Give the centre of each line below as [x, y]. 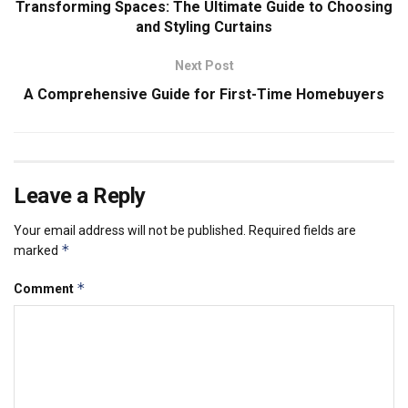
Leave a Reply [80, 196]
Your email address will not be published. [130, 231]
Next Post [204, 66]
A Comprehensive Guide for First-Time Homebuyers [204, 95]
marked [37, 251]
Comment [45, 289]
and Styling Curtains [204, 27]
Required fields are [302, 231]
